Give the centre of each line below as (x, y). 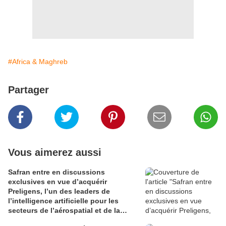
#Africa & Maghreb (38, 62)
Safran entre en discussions (56, 172)
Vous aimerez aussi (55, 153)
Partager (29, 90)
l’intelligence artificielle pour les (63, 201)
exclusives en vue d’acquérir (58, 182)
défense (22, 220)
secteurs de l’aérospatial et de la (64, 211)
